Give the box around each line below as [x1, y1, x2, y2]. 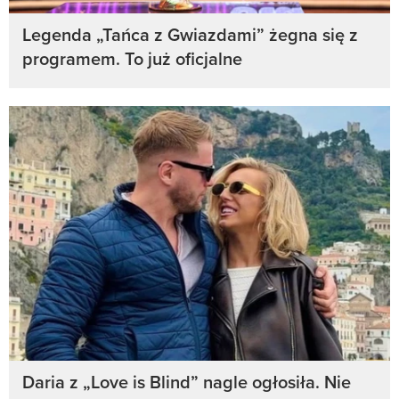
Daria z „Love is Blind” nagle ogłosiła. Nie [22, 369, 351, 395]
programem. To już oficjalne [22, 45, 242, 72]
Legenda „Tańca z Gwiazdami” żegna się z [22, 21, 358, 48]
